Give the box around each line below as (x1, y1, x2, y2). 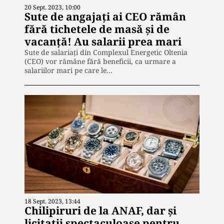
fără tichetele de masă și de (24, 21, 169, 36)
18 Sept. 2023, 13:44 (24, 196, 80, 205)
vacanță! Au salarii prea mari (24, 34, 181, 48)
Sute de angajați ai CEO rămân (24, 9, 186, 23)
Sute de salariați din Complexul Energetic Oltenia (24, 47, 187, 57)
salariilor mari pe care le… (24, 65, 112, 75)
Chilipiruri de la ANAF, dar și (24, 203, 176, 217)
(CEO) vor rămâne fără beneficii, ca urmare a (24, 56, 176, 66)
